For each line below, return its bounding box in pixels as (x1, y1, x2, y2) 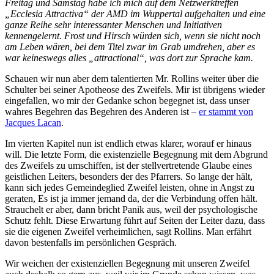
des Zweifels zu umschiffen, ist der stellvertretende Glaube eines (5, 160, 252, 171)
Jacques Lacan (5, 117, 61, 128)
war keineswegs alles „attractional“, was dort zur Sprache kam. (5, 52, 253, 63)
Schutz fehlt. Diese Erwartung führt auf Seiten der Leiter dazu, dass (5, 215, 265, 226)
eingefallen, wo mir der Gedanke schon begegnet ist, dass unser (5, 95, 250, 106)
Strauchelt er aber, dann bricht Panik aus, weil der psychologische (5, 204, 257, 215)
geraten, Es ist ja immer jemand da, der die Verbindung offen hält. (5, 193, 257, 204)
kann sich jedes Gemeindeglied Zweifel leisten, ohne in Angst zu (5, 182, 254, 193)
